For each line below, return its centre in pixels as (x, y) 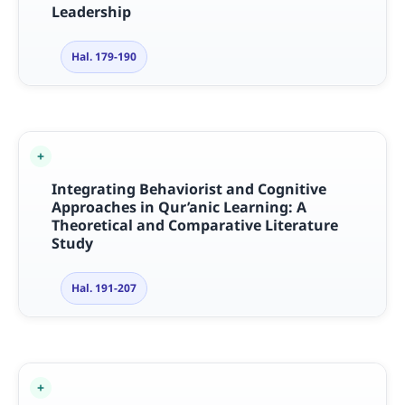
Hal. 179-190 (104, 56)
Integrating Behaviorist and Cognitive (188, 188)
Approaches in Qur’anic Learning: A (179, 207)
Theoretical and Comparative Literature (194, 225)
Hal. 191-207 (104, 287)
